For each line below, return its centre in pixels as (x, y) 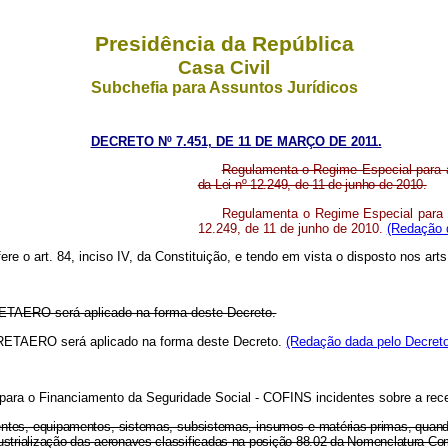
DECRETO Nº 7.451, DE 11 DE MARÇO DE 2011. (236, 141)
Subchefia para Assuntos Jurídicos (224, 87)
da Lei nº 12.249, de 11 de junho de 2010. (312, 185)
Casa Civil (224, 67)
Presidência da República (224, 43)
